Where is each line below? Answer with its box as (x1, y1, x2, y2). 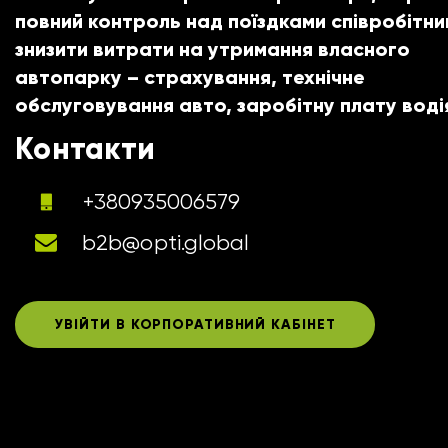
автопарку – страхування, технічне (15, 65, 365, 89)
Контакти (15, 130, 155, 167)
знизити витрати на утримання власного (15, 37, 410, 61)
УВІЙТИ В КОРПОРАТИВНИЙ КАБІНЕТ (54, 316, 336, 333)
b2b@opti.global (82, 230, 250, 255)
